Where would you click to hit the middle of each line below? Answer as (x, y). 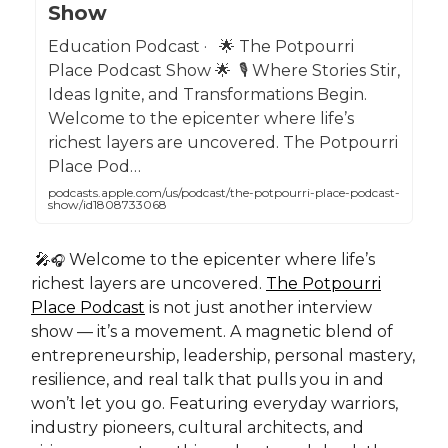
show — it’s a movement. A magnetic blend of (212, 331)
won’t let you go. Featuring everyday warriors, (214, 403)
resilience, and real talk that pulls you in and (207, 379)
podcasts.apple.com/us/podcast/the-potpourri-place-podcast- (224, 192)
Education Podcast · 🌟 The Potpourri (201, 46)
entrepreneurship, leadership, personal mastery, (223, 355)
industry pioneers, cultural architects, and (197, 427)
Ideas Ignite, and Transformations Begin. (209, 94)
